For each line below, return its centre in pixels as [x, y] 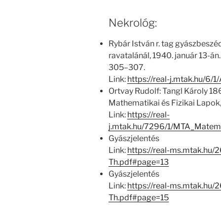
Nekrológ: [133, 22]
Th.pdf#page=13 [139, 162]
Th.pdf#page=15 [139, 198]
